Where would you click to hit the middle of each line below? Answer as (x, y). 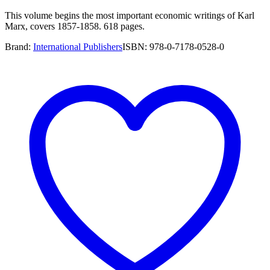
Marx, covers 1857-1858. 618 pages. (75, 26)
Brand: (19, 46)
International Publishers (78, 46)
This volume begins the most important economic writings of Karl (130, 15)
